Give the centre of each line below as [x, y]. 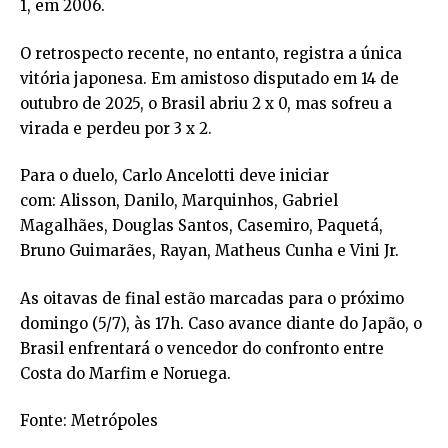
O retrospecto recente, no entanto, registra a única [211, 53]
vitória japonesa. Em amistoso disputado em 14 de [209, 78]
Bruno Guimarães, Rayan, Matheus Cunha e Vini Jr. [209, 251]
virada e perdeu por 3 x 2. [116, 128]
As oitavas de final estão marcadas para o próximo [212, 298]
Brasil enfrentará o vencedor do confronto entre [202, 348]
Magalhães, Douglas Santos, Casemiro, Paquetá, [201, 226]
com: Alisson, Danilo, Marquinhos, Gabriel [179, 201]
